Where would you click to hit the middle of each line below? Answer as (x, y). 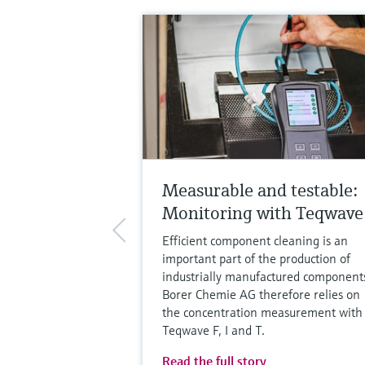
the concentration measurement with (262, 312)
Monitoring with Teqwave (262, 213)
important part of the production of (256, 259)
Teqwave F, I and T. (213, 330)
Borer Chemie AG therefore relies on (261, 295)
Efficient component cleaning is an (255, 241)
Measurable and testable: (259, 191)
